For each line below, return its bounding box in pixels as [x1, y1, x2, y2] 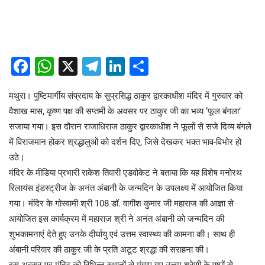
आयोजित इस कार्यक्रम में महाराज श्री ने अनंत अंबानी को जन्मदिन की [9, 214, 224, 225]
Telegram [101, 55, 179, 78]
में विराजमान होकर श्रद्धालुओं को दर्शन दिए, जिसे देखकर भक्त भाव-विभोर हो [9, 137, 241, 148]
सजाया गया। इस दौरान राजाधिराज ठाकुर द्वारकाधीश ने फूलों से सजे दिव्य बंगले [9, 121, 251, 132]
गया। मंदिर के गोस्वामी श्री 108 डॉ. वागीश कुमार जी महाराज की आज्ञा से [9, 198, 234, 209]
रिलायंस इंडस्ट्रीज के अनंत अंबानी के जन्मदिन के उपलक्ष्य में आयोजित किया [9, 183, 243, 194]
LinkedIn [125, 55, 196, 78]
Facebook [30, 55, 112, 78]
